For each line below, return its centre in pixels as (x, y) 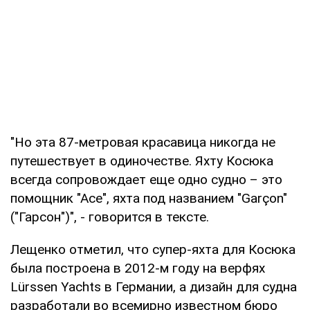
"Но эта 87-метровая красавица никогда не (143, 142)
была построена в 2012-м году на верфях (138, 268)
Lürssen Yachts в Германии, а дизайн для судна (154, 286)
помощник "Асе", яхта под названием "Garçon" (149, 198)
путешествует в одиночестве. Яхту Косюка (142, 161)
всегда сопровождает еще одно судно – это (146, 179)
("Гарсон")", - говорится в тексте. (110, 217)
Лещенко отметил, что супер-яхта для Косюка (153, 249)
